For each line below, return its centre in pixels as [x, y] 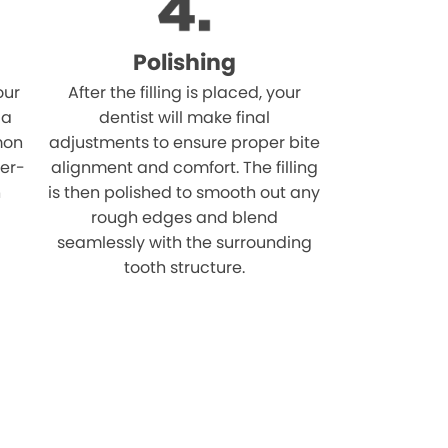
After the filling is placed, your [184, 92]
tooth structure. [184, 267]
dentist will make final [184, 117]
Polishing [184, 62]
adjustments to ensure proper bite [184, 142]
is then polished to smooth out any [184, 192]
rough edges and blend [184, 217]
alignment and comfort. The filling [184, 167]
